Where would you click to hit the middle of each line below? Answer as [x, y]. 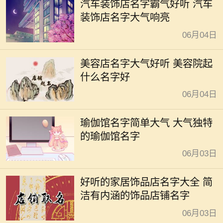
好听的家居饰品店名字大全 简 [147, 182]
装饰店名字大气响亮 [125, 18]
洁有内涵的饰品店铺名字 [135, 196]
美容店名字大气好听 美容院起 [147, 63]
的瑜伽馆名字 [110, 136]
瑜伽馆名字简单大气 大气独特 [147, 123]
